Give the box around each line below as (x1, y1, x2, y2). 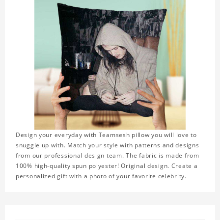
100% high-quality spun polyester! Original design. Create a (16, 162, 198, 170)
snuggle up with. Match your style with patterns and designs (16, 141, 199, 150)
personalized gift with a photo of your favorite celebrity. (16, 172, 187, 181)
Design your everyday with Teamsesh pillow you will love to (16, 131, 197, 139)
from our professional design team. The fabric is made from (16, 151, 199, 160)
